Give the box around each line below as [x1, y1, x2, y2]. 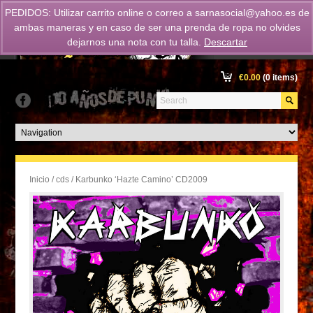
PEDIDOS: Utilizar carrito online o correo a [5, 7, 195, 18]
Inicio [29, 175, 50, 184]
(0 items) [260, 73, 298, 82]
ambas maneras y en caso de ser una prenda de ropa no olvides [14, 22, 300, 33]
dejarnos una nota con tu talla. [67, 36, 204, 48]
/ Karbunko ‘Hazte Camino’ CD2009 [69, 175, 208, 184]
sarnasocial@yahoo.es [195, 7, 296, 18]
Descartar [204, 36, 247, 48]
